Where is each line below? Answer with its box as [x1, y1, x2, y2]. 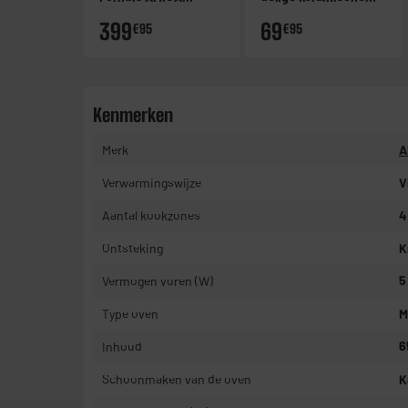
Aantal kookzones [102, 208, 200, 224]
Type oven [102, 306, 158, 322]
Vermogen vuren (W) [102, 273, 213, 290]
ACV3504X [99, 5, 161, 22]
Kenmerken [93, 104, 173, 127]
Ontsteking [102, 240, 163, 257]
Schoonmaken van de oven [102, 372, 251, 388]
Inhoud [102, 339, 142, 355]
